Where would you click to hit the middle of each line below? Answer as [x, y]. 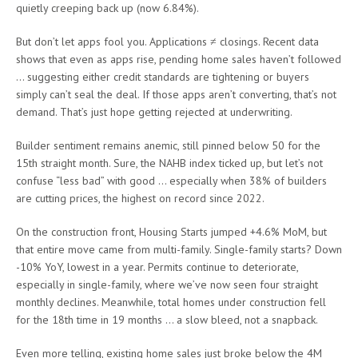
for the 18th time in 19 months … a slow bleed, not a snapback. [167, 320]
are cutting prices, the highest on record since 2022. [140, 199]
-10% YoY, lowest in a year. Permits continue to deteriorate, [157, 267]
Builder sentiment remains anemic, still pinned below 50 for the [168, 146]
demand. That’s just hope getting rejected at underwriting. [154, 112]
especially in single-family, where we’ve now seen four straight [167, 285]
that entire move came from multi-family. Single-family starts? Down [179, 250]
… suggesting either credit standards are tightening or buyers [163, 77]
